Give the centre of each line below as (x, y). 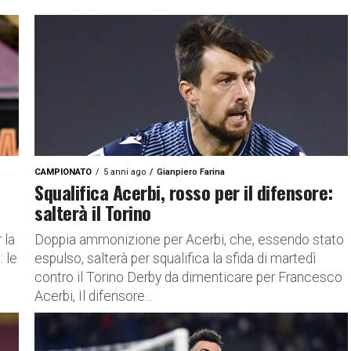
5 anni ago (125, 172)
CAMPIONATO (63, 172)
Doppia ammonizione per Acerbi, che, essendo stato (189, 240)
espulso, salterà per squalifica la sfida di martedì (175, 259)
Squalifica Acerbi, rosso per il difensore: (184, 192)
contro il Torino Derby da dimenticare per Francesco (188, 277)
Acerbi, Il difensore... (93, 296)
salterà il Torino (93, 212)
